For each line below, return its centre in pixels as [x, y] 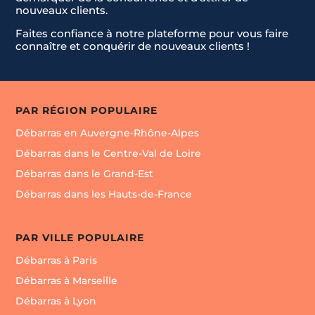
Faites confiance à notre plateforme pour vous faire [152, 34]
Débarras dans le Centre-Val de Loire [109, 154]
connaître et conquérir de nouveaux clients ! [133, 46]
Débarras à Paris [57, 261]
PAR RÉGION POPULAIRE [87, 111]
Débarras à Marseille [67, 281]
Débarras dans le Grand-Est [85, 174]
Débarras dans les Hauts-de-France [104, 194]
